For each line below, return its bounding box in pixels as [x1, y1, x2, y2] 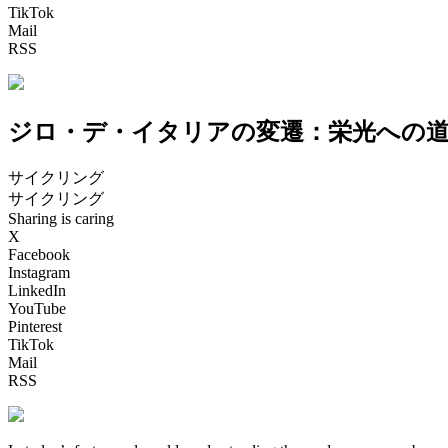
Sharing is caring [8, 209, 114, 227]
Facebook [8, 245, 70, 263]
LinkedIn [8, 281, 66, 299]
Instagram [8, 263, 70, 281]
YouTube [8, 299, 66, 317]
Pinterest [8, 317, 62, 335]
